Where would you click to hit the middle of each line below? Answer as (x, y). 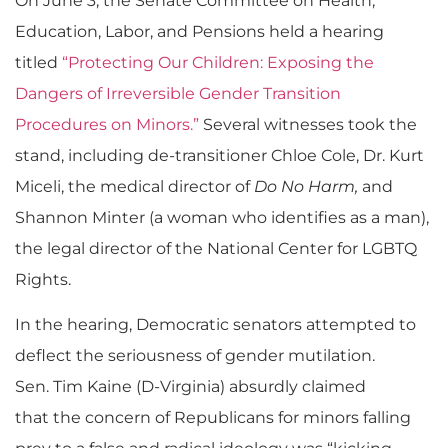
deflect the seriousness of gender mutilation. (195, 356)
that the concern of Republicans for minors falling (213, 418)
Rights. (43, 279)
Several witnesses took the (308, 124)
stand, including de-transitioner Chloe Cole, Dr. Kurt (219, 155)
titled (38, 62)
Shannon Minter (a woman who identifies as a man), (222, 217)
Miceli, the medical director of (134, 186)
